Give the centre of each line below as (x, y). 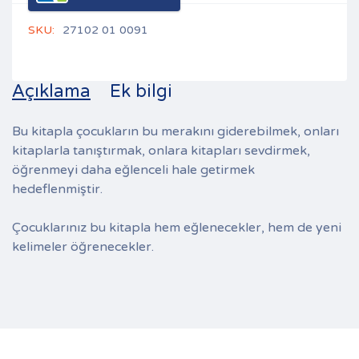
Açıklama (51, 92)
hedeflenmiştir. (57, 190)
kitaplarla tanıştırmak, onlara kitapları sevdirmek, (161, 151)
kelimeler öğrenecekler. (83, 247)
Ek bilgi (141, 92)
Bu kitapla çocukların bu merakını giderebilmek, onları (175, 132)
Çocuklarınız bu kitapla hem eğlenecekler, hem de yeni (177, 228)
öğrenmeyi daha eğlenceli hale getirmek (133, 170)
